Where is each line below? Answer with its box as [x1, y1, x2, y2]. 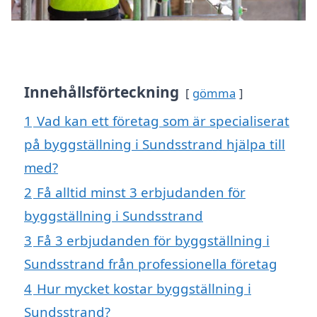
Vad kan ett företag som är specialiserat [37, 112, 289, 130]
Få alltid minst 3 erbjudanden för [37, 183, 246, 202]
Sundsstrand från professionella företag [24, 255, 277, 273]
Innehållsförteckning [24, 82, 179, 103]
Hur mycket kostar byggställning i [37, 279, 251, 298]
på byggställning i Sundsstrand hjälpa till [24, 135, 285, 154]
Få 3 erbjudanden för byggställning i [37, 231, 270, 250]
